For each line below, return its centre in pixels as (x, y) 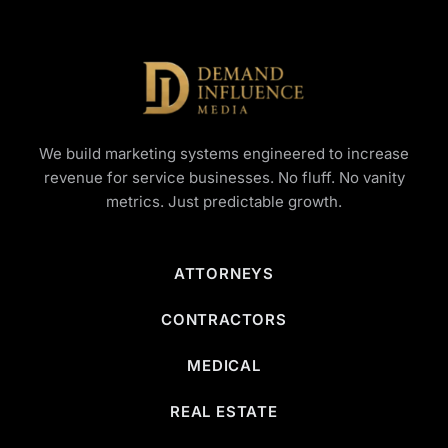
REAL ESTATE (224, 411)
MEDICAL (224, 365)
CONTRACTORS (224, 319)
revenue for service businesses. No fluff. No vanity (224, 177)
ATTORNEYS (224, 273)
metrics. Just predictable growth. (224, 201)
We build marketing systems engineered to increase (224, 153)
